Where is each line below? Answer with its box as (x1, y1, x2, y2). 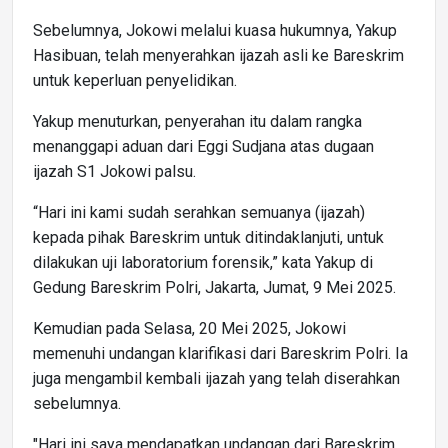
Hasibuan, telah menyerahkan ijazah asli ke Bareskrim (33, 45, 404, 65)
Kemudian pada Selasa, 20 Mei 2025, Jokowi (33, 318, 346, 338)
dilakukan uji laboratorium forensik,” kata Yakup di (33, 252, 373, 272)
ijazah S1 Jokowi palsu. (33, 161, 196, 181)
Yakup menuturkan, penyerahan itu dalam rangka (33, 111, 362, 131)
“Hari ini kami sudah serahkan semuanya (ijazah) (33, 202, 365, 222)
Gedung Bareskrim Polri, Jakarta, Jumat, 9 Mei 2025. (33, 277, 396, 297)
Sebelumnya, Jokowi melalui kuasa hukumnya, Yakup (33, 20, 397, 40)
